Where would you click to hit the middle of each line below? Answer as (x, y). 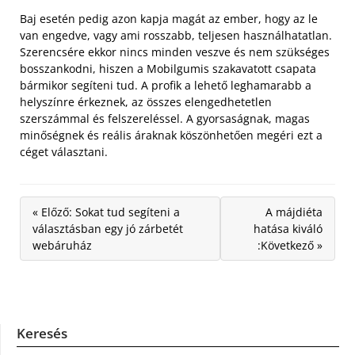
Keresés (42, 333)
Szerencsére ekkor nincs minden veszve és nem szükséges (175, 52)
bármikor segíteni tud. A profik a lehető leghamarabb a (166, 85)
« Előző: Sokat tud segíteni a (106, 212)
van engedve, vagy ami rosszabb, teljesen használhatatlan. (176, 35)
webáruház (62, 245)
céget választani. (64, 151)
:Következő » (290, 245)
